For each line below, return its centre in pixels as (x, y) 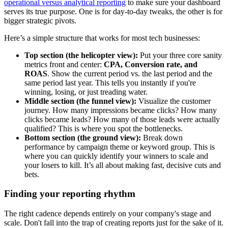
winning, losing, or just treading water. (86, 92)
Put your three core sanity (180, 55)
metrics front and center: (64, 64)
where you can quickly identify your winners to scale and (116, 156)
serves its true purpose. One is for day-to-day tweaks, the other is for (113, 11)
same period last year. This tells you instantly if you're (110, 82)
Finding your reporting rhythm (70, 194)
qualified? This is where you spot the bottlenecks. (104, 128)
